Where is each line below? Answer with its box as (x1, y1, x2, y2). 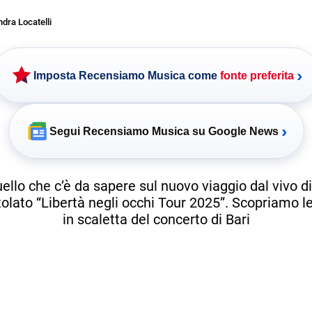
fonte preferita (220, 69, 294, 81)
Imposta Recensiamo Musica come (33, 69, 220, 81)
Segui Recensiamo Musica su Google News (49, 125, 279, 137)
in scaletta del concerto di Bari (62, 210, 250, 228)
